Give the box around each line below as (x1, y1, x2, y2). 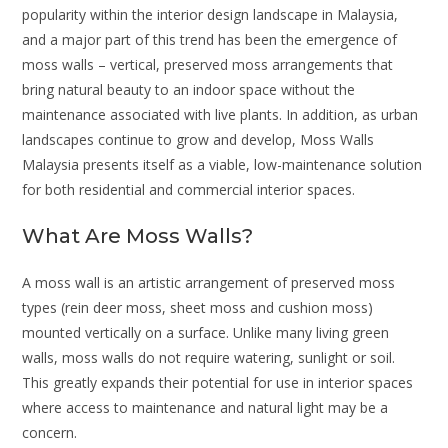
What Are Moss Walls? (22, 223, 254, 248)
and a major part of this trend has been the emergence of (22, 29, 398, 49)
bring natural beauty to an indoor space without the (22, 79, 356, 99)
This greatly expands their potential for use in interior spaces (22, 372, 414, 392)
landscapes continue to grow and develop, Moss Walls (22, 129, 375, 149)
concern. (22, 422, 78, 442)
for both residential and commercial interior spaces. (22, 179, 356, 199)
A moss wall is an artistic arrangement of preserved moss (22, 272, 396, 292)
